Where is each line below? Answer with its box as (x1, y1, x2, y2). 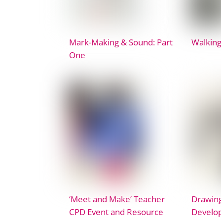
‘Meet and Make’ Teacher (69, 192, 165, 205)
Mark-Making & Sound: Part (69, 36, 173, 48)
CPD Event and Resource (69, 205, 163, 218)
